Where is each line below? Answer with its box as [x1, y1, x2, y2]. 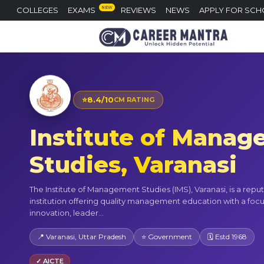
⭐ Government [141, 232, 192, 241]
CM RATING [114, 95, 154, 104]
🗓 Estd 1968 [207, 232, 247, 241]
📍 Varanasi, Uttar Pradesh [37, 232, 126, 241]
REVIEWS [121, 5, 156, 15]
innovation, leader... [29, 207, 104, 217]
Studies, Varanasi [29, 150, 237, 179]
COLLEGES [16, 5, 58, 15]
